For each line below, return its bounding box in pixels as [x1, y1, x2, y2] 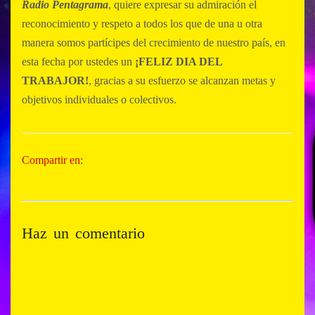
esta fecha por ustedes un [22, 55, 135, 67]
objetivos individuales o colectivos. [22, 93, 182, 105]
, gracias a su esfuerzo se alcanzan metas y [89, 74, 276, 86]
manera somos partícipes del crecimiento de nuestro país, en [22, 36, 285, 49]
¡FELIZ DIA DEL [135, 55, 222, 67]
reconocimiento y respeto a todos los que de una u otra [22, 17, 262, 30]
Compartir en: [22, 153, 83, 166]
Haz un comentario [22, 224, 145, 242]
